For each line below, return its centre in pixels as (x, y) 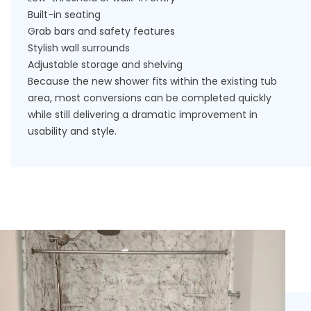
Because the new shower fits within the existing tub (152, 81)
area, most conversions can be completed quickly (150, 98)
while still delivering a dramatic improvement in (143, 115)
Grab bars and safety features (101, 31)
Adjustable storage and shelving (105, 65)
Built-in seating (64, 15)
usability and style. (72, 131)
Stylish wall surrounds (79, 48)
